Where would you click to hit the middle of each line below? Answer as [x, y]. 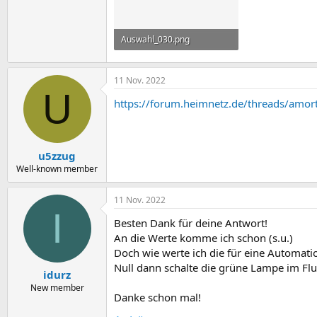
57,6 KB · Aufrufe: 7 [158, 60]
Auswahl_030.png [155, 39]
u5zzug [57, 155]
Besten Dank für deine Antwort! [191, 223]
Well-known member [57, 168]
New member [57, 288]
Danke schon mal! [157, 297]
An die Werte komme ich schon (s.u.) [203, 237]
